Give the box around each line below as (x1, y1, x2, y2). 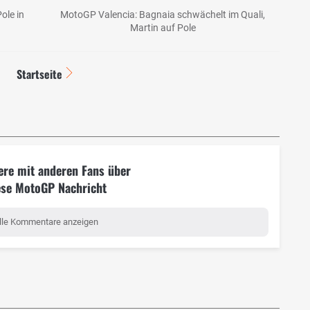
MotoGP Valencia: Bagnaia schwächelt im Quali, (60, 9, 265, 21)
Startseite (16, 66, 62, 83)
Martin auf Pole (129, 22, 196, 34)
